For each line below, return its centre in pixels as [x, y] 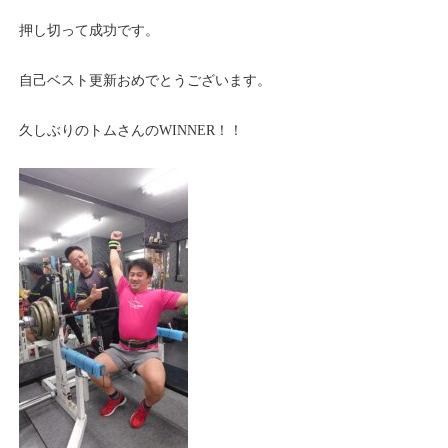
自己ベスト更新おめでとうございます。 [145, 80]
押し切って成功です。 [89, 30]
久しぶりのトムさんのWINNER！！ [131, 130]
